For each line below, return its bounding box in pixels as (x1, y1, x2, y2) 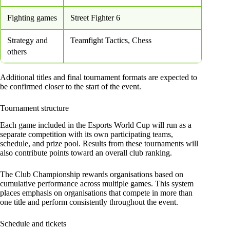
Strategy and (7, 36, 48, 45)
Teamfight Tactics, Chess (70, 36, 151, 45)
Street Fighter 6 (70, 13, 120, 23)
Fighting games (7, 13, 57, 23)
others (7, 47, 27, 56)
